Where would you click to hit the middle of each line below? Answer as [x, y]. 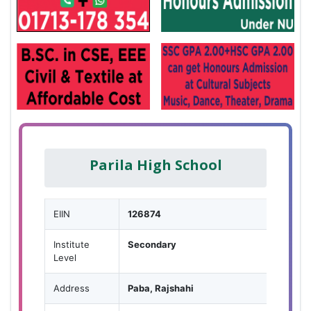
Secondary [152, 244]
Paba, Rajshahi [161, 288]
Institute [72, 244]
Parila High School [155, 165]
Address [72, 288]
